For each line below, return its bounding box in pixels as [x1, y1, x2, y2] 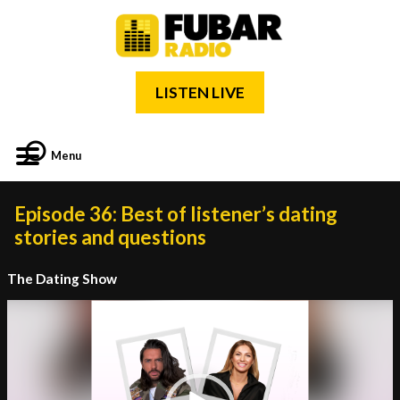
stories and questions [14, 225, 206, 249]
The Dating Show [7, 271, 117, 287]
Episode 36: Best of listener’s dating [14, 202, 337, 226]
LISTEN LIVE [155, 83, 245, 102]
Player [6, 317, 38, 331]
